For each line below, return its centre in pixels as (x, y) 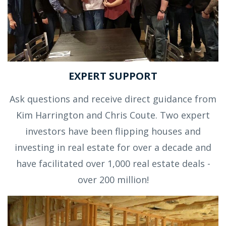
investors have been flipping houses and (113, 131)
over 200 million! (113, 179)
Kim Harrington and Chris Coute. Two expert (113, 115)
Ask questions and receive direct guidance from (113, 99)
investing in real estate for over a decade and (113, 147)
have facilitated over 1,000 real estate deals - (113, 163)
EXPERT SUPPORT (113, 76)
